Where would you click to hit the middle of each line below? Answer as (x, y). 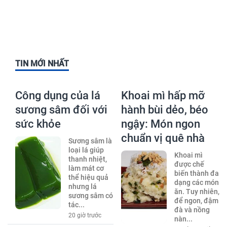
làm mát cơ (86, 168)
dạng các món (196, 183)
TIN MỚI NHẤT (42, 64)
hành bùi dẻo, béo (165, 110)
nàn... (183, 219)
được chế (189, 164)
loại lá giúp (86, 150)
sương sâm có (90, 196)
